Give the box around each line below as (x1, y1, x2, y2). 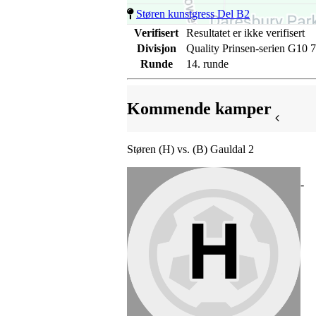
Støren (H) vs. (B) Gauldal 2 (127, 143, 254, 155)
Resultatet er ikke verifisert (186, 27, 305, 39)
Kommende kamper (127, 99, 272, 118)
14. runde (186, 58, 229, 70)
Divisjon (136, 42, 176, 54)
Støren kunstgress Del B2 (136, 8, 250, 20)
